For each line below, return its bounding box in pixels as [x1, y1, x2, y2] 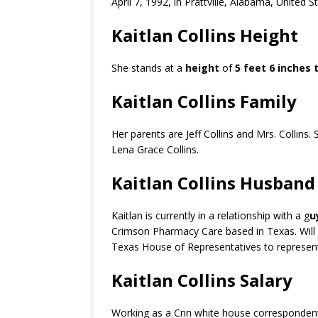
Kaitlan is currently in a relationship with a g [111, 209, 309, 223]
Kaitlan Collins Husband [111, 171, 315, 195]
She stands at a [111, 61, 185, 75]
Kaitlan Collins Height [111, 23, 298, 48]
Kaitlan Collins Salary [111, 268, 292, 292]
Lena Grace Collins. [111, 143, 199, 157]
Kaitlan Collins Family [111, 89, 297, 114]
